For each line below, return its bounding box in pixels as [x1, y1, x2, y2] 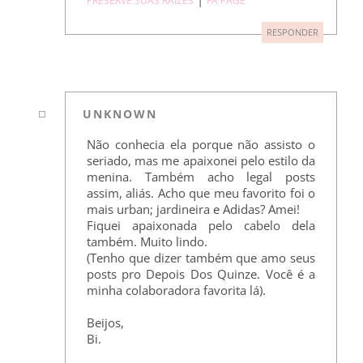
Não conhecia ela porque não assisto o [86, 135, 316, 152]
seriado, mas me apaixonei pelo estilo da [86, 152, 316, 169]
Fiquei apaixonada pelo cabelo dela [86, 216, 316, 233]
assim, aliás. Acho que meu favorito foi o [86, 184, 316, 201]
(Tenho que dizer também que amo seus [86, 249, 316, 266]
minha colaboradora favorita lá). [86, 281, 266, 298]
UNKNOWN [83, 105, 158, 122]
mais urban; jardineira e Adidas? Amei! [86, 200, 300, 217]
